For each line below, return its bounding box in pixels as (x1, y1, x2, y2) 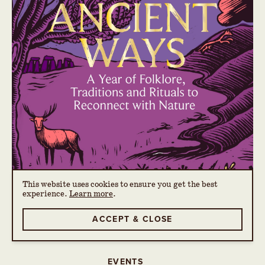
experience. (22, 189, 69, 199)
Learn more (69, 189, 113, 199)
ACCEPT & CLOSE (92, 213, 173, 225)
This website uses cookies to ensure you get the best (22, 179, 218, 190)
